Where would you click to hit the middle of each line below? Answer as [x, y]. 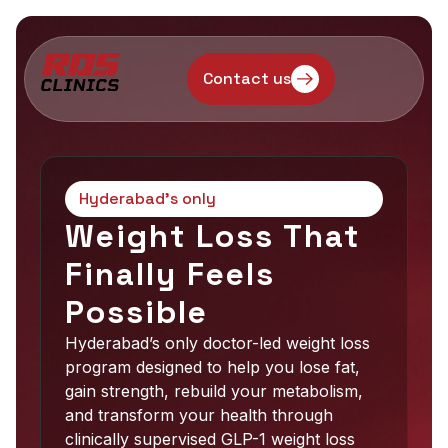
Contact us [247, 78]
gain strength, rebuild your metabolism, [214, 391]
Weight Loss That [212, 236]
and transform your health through [199, 415]
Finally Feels [170, 274]
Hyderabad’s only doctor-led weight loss [217, 343]
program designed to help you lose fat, [212, 367]
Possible [136, 312]
